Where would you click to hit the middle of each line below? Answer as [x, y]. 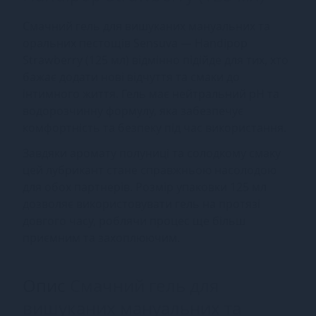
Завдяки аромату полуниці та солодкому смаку [152, 153]
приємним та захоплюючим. [101, 237]
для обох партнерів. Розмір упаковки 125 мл [145, 187]
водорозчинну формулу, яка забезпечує [133, 110]
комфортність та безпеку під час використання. [154, 127]
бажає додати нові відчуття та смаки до [131, 77]
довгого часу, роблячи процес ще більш [134, 220]
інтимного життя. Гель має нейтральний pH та [151, 93]
